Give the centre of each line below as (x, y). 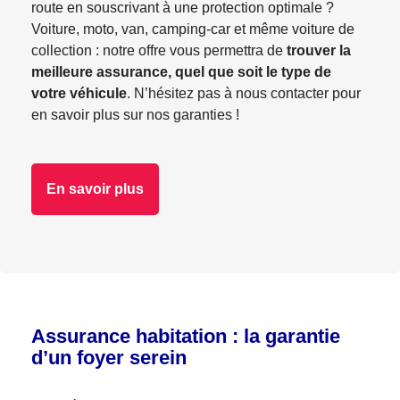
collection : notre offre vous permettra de (157, 50)
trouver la (317, 50)
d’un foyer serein (109, 358)
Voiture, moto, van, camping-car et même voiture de (193, 29)
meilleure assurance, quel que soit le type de (181, 72)
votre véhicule (79, 93)
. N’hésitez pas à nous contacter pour (244, 93)
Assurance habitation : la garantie (186, 336)
